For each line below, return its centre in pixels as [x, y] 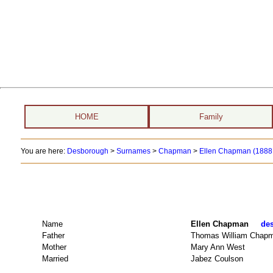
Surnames [133, 151]
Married [55, 258]
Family [211, 117]
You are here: [44, 151]
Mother [54, 247]
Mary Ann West [218, 247]
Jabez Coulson [218, 258]
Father [53, 235]
